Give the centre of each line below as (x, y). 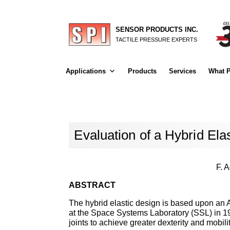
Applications (85, 71)
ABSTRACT (92, 185)
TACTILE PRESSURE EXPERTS (157, 39)
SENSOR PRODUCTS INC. (157, 29)
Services (182, 71)
